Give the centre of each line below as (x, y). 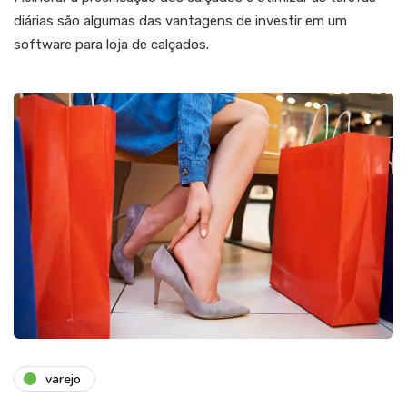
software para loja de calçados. (111, 45)
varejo (63, 379)
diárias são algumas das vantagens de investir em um (180, 21)
